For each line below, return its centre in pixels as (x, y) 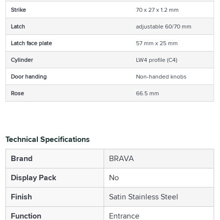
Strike (19, 9)
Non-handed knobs (162, 76)
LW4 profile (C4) (157, 59)
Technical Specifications (48, 139)
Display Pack (34, 177)
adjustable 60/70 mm (164, 26)
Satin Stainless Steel (144, 196)
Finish (22, 196)
